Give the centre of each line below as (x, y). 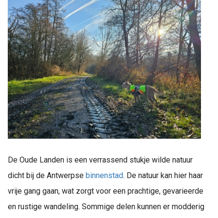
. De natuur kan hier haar (163, 175)
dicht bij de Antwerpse (47, 175)
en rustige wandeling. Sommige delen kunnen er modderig (106, 206)
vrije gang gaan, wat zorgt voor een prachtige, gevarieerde (106, 191)
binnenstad (104, 175)
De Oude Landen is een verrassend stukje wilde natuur (100, 160)
